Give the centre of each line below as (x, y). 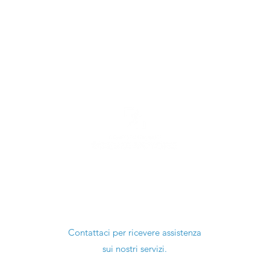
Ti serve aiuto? (135, 203)
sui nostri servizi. (134, 249)
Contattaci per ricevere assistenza (134, 232)
